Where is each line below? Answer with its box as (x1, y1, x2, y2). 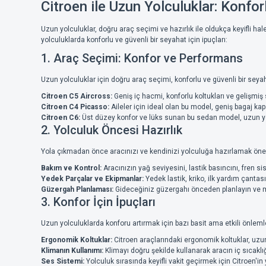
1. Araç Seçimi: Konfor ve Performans (41, 50, 243, 65)
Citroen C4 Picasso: (41, 102, 109, 111)
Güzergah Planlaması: (41, 185, 113, 194)
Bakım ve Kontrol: (41, 163, 102, 172)
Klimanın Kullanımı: (41, 246, 103, 255)
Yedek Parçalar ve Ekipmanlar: (41, 174, 144, 183)
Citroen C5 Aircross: (41, 91, 112, 100)
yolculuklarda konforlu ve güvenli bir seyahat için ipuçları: (41, 35, 227, 44)
